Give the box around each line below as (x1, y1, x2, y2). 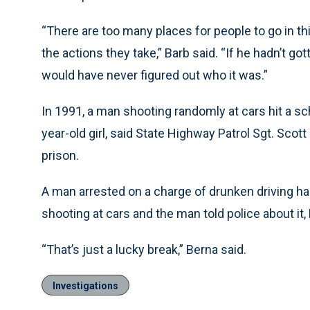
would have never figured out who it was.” (42, 68, 268, 82)
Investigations (53, 280, 118, 291)
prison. (42, 148, 79, 163)
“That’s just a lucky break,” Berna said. (42, 242, 246, 257)
